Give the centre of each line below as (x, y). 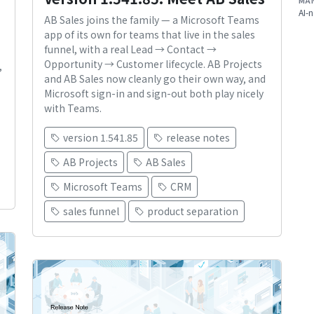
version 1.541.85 (101, 138)
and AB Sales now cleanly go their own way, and (155, 79)
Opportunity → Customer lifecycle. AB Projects (153, 64)
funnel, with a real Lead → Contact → (130, 49)
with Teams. (73, 108)
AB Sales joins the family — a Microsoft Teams (152, 20)
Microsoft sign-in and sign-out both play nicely (154, 94)
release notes (198, 138)
